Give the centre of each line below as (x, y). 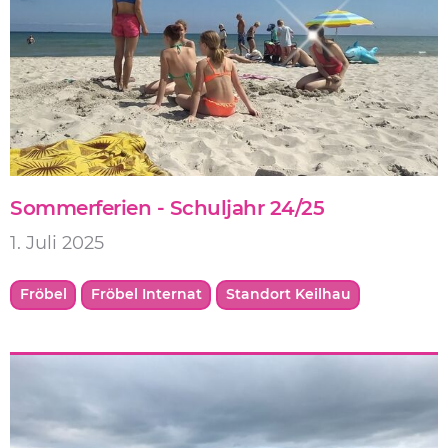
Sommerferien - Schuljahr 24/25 (167, 208)
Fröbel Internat (146, 294)
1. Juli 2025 (57, 243)
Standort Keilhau (288, 294)
